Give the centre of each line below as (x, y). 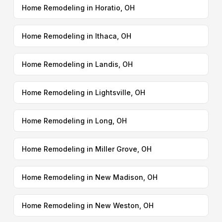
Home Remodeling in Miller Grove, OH (86, 149)
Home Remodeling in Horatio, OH (78, 8)
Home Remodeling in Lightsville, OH (83, 92)
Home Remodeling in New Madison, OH (89, 177)
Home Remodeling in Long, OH (74, 121)
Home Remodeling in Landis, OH (77, 64)
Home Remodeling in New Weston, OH (87, 205)
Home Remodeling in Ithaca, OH (76, 36)
